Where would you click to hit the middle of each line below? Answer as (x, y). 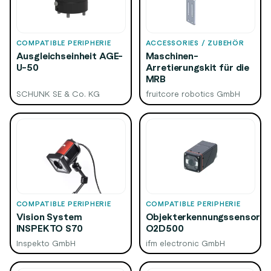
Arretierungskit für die (198, 67)
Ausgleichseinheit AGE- (70, 56)
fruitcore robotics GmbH (193, 94)
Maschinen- (172, 56)
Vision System (49, 216)
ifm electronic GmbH (185, 243)
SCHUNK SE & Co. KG (58, 94)
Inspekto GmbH (46, 243)
